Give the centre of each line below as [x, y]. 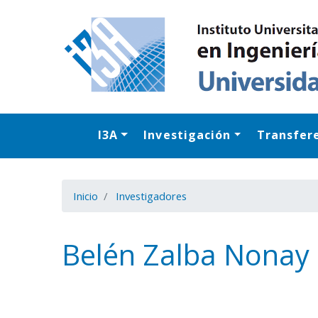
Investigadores [151, 196]
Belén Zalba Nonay [186, 254]
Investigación [187, 135]
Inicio [86, 196]
